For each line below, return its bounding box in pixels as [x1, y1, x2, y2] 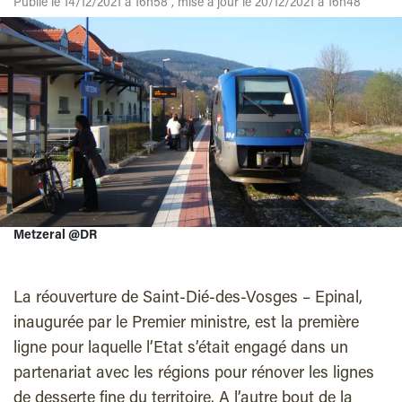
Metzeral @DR [13, 230, 97, 243]
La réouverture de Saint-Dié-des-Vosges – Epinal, [13, 291, 363, 308]
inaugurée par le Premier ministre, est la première [13, 316, 359, 333]
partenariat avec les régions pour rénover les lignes [13, 366, 374, 383]
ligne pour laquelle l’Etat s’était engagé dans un [13, 341, 348, 358]
